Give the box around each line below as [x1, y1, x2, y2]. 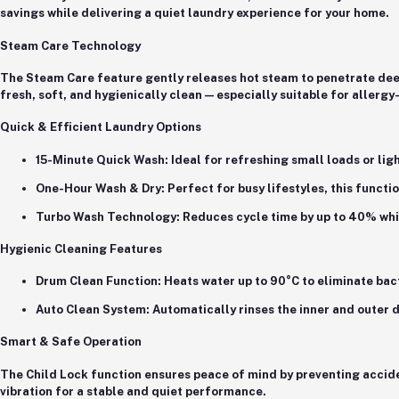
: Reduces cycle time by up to [176, 209, 348, 224]
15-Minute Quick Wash [36, 152, 165, 167]
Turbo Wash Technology [36, 209, 176, 224]
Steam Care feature [26, 70, 142, 85]
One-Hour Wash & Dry [36, 181, 161, 195]
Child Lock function [26, 367, 142, 381]
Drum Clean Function [36, 274, 158, 289]
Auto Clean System [36, 303, 146, 317]
